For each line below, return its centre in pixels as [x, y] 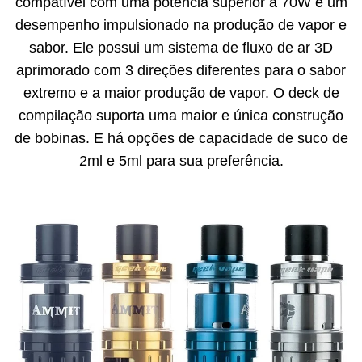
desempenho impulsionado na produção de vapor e [181, 25]
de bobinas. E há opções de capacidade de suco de [181, 138]
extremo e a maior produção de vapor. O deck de [181, 93]
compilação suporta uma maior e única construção [181, 115]
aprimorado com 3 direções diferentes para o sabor [181, 70]
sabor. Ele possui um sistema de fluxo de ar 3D [181, 47]
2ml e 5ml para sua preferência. [181, 160]
